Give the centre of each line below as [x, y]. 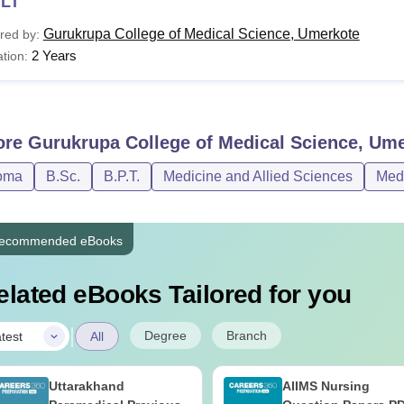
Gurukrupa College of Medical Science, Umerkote [201, 34]
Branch [246, 335]
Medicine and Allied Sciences [257, 176]
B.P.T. [121, 176]
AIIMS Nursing [326, 386]
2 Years [54, 55]
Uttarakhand [86, 386]
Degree [165, 335]
